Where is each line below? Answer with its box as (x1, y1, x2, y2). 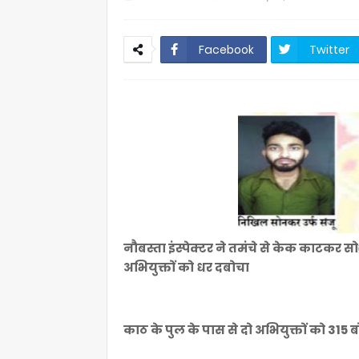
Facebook (199, 42, 254, 58)
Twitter (309, 42, 349, 58)
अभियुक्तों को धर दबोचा (123, 259, 252, 276)
